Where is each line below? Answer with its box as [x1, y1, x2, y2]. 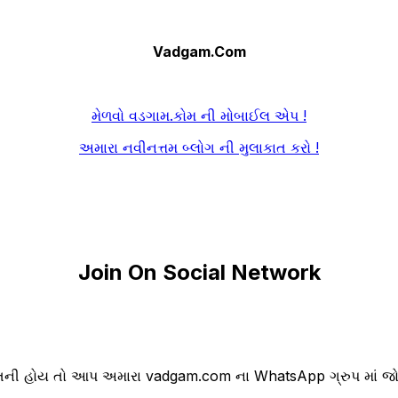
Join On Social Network [77, 259, 321, 286]
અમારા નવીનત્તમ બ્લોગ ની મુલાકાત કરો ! [79, 138, 319, 156]
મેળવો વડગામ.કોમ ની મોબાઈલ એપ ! [92, 106, 306, 124]
